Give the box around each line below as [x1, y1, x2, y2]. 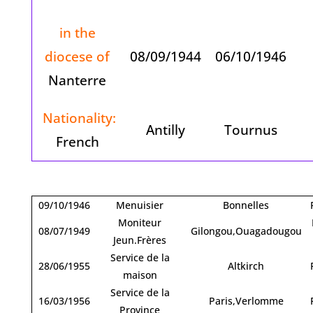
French [55, 131, 99, 151]
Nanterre [48, 70, 107, 89]
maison [122, 268, 157, 282]
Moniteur [118, 215, 162, 229]
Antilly [145, 119, 185, 139]
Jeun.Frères [113, 233, 167, 247]
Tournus [224, 119, 277, 139]
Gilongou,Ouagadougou [190, 224, 302, 238]
